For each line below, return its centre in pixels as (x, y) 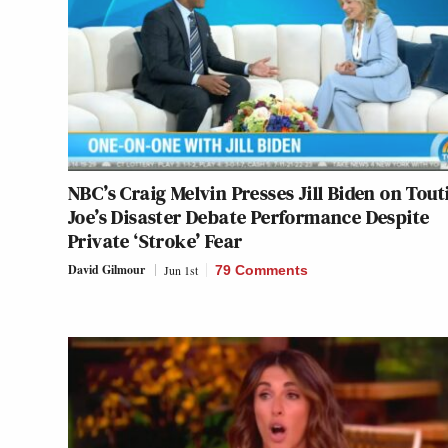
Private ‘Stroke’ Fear (155, 241)
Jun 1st (181, 270)
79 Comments (261, 270)
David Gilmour (106, 270)
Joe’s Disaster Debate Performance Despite (249, 217)
